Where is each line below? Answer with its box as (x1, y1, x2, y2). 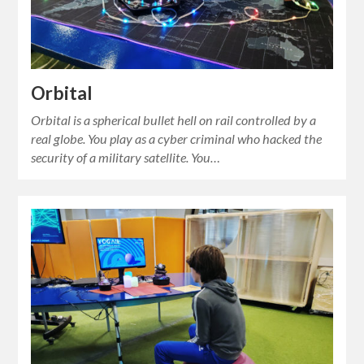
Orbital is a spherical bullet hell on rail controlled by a (31, 112, 317, 128)
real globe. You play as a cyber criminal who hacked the (31, 131, 323, 147)
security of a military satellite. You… (31, 149, 221, 166)
